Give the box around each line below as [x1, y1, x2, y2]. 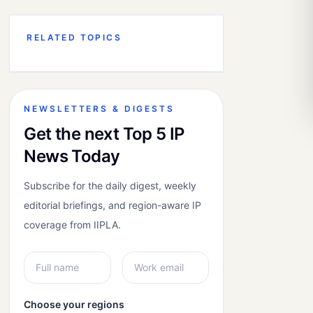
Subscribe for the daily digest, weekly [24, 180, 197, 191]
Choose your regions [24, 298, 125, 310]
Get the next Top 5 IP [24, 124, 184, 144]
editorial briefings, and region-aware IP [24, 199, 202, 211]
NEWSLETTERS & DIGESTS [24, 103, 175, 114]
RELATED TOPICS [27, 32, 122, 43]
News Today [24, 146, 120, 166]
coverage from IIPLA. [24, 219, 122, 231]
